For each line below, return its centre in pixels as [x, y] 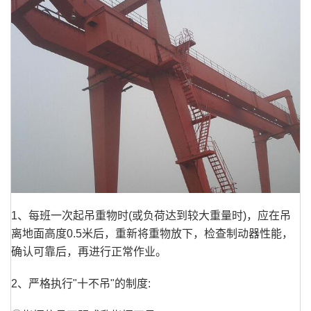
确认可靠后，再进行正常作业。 [89, 252]
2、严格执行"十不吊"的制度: [81, 284]
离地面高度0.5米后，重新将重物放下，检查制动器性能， [152, 234]
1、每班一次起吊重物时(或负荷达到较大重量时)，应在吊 [151, 216]
